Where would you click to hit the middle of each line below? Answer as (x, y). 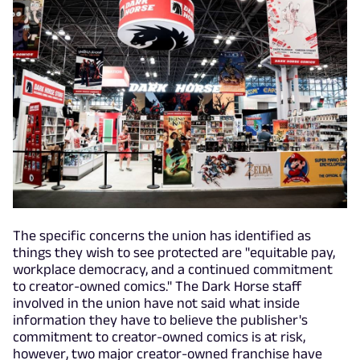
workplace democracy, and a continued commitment (173, 269)
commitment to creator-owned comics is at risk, (159, 336)
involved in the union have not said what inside (156, 303)
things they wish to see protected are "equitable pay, (174, 252)
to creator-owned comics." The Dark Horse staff (157, 286)
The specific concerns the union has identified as (162, 235)
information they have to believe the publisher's (160, 319)
